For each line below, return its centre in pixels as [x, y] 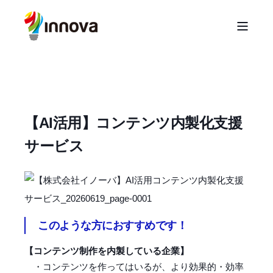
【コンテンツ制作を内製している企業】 [107, 251]
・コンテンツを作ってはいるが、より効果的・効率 [134, 267]
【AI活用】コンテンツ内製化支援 [133, 122]
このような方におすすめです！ [112, 225]
